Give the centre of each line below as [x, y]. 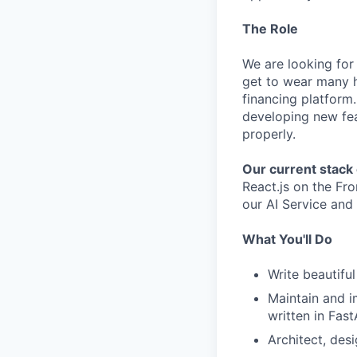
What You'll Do [287, 239]
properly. [269, 134]
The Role [270, 29]
